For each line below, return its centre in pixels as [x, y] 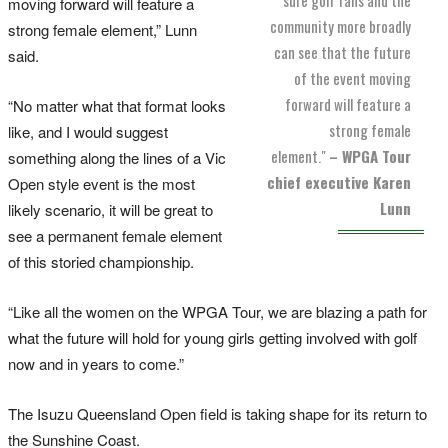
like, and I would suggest [88, 131]
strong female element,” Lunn [102, 29]
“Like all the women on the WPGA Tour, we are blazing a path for [217, 311]
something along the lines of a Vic [117, 157]
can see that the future [342, 51]
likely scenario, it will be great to [110, 209]
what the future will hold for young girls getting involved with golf [212, 337]
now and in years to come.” [96, 363]
